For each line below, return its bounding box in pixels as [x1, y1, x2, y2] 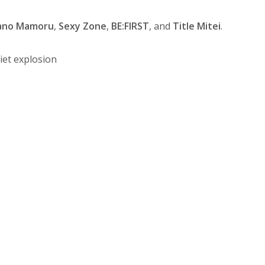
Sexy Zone [59, 20, 107, 33]
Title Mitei [173, 20, 221, 33]
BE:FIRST [111, 20, 150, 33]
